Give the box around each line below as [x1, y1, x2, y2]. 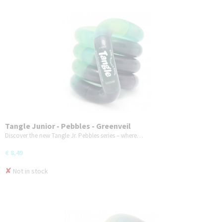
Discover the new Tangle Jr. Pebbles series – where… [5, 131, 143, 140]
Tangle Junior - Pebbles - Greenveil [5, 120, 131, 131]
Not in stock [11, 166, 48, 175]
